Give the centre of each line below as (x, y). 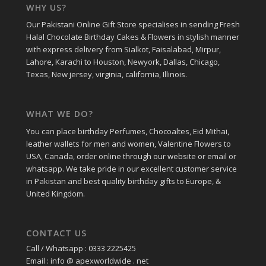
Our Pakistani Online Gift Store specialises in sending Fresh (133, 25)
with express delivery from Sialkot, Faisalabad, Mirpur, (123, 50)
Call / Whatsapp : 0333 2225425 (81, 248)
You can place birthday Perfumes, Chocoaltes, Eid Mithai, (127, 131)
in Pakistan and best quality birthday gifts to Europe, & (123, 181)
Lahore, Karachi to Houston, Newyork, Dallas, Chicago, (123, 62)
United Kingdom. (55, 193)
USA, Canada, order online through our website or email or (131, 156)
